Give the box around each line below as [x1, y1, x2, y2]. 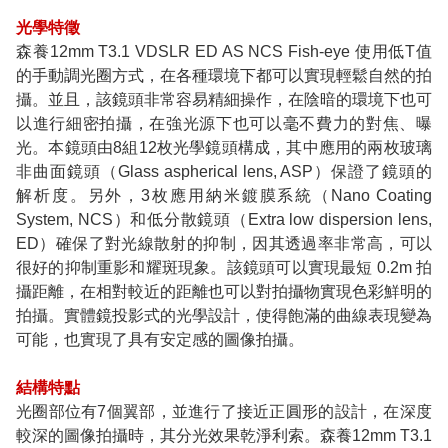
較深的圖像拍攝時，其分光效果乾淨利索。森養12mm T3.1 [16, 427, 432, 445]
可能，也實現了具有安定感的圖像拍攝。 [16, 331, 304, 349]
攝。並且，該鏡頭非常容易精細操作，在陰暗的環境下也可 [16, 91, 432, 109]
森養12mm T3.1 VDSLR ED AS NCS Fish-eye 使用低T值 [16, 43, 432, 61]
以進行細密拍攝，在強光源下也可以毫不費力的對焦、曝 [16, 115, 432, 133]
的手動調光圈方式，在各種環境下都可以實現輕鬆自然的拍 [16, 67, 432, 85]
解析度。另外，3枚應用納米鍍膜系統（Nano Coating [16, 187, 432, 205]
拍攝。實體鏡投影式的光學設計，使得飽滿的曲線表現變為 [16, 307, 432, 325]
